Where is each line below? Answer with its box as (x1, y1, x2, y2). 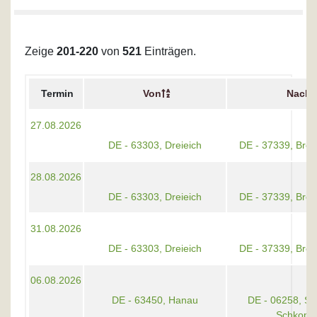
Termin (40, 88, 74, 100)
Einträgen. (142, 45, 196, 58)
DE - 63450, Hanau (112, 294, 198, 306)
